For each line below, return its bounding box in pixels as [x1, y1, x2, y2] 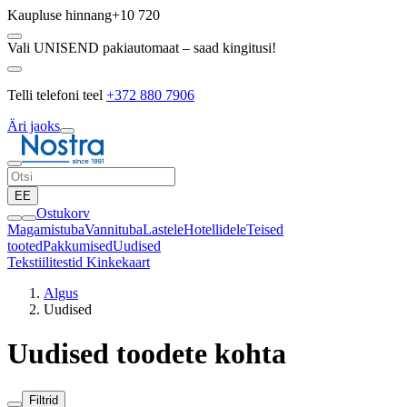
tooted [7, 238, 43, 253]
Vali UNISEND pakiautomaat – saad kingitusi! [7, 40, 276, 55]
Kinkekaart [83, 254, 150, 270]
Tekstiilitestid [7, 254, 83, 270]
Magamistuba [7, 222, 84, 237]
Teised [246, 222, 283, 237]
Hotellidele [184, 222, 246, 237]
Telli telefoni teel [7, 87, 106, 103]
